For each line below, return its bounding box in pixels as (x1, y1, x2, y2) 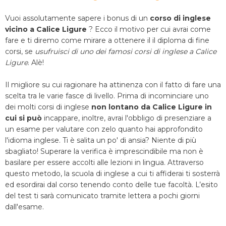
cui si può (5, 114, 42, 123)
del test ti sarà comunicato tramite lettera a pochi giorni (5, 191, 200, 200)
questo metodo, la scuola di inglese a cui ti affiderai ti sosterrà (5, 169, 220, 178)
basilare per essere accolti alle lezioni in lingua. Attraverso (5, 158, 204, 167)
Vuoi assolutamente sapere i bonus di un (5, 14, 150, 23)
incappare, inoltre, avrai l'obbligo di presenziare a (42, 114, 211, 123)
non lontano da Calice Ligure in (91, 102, 212, 111)
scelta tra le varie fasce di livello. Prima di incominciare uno (5, 91, 209, 100)
